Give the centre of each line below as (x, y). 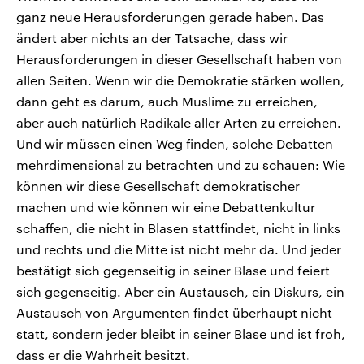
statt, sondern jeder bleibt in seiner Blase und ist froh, (181, 334)
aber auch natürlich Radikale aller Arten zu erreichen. (179, 123)
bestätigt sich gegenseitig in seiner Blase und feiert (173, 271)
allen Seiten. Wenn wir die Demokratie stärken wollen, (180, 80)
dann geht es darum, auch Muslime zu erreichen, (167, 102)
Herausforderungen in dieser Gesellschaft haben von (179, 59)
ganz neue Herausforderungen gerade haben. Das (170, 17)
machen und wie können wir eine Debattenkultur (166, 207)
